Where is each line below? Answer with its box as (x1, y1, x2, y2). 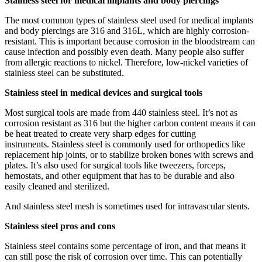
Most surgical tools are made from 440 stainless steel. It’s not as (5, 108, 237, 118)
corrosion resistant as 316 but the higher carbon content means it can (5, 118, 256, 128)
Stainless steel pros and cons (5, 221, 115, 231)
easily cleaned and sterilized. (5, 181, 109, 191)
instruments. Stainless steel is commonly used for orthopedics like (5, 139, 245, 149)
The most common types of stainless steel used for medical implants (5, 15, 253, 25)
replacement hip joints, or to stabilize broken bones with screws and (5, 150, 253, 160)
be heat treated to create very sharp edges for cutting (5, 129, 196, 139)
